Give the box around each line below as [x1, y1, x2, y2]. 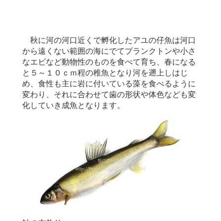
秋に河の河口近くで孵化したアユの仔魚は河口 [22, 36, 196, 45]
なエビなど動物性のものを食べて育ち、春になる [22, 57, 196, 67]
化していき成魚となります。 [22, 101, 125, 110]
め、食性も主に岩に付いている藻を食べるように [22, 79, 196, 88]
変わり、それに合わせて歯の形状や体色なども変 [22, 90, 196, 99]
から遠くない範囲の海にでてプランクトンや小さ [22, 46, 196, 56]
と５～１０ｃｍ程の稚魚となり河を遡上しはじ [22, 68, 188, 77]
